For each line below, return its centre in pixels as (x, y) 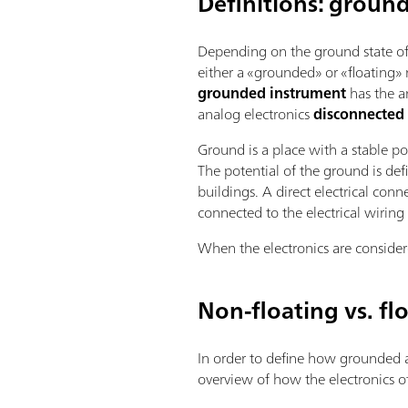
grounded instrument (272, 92)
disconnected (359, 113)
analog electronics (256, 113)
